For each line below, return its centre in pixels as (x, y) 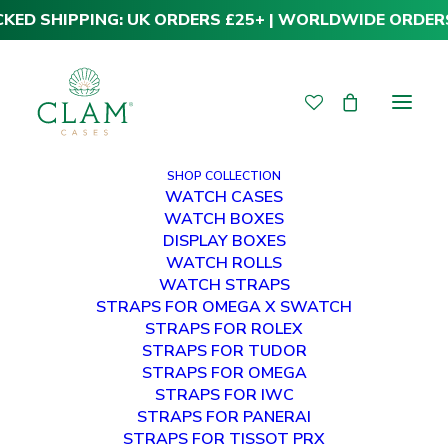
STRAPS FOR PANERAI (224, 417)
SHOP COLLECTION (224, 176)
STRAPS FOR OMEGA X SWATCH (224, 307)
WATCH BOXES (224, 219)
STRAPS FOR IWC (224, 395)
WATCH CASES (224, 197)
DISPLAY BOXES (224, 241)
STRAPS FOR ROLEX (224, 329)
